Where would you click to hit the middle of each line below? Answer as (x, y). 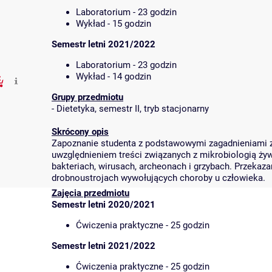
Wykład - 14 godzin (114, 76)
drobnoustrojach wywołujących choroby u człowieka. (158, 178)
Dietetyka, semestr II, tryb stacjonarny (133, 109)
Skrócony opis (80, 132)
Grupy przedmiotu (87, 97)
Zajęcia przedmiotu (90, 193)
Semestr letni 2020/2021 (104, 205)
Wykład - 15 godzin (114, 24)
